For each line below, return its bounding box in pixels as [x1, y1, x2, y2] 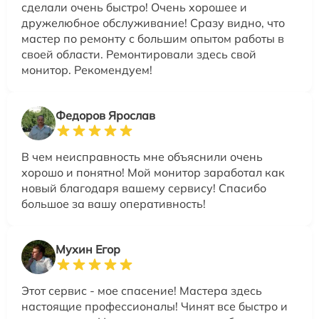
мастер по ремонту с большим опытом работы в [21, 31, 284, 46]
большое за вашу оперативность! [21, 197, 206, 211]
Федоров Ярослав [56, 108, 155, 123]
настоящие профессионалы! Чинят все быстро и [21, 299, 288, 314]
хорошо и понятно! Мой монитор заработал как [21, 165, 285, 180]
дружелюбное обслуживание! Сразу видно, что [21, 16, 285, 31]
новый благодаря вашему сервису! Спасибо [21, 181, 266, 196]
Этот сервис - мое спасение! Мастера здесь [21, 283, 262, 298]
